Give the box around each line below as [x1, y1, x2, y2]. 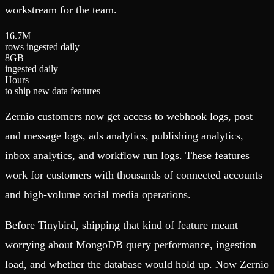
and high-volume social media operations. [5, 188, 191, 201]
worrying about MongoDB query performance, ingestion [5, 239, 256, 251]
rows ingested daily [5, 42, 80, 53]
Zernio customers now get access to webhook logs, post [5, 110, 253, 123]
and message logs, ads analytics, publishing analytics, [5, 130, 243, 143]
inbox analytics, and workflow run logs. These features [5, 149, 250, 162]
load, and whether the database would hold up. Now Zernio [5, 258, 269, 271]
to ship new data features [5, 86, 100, 97]
